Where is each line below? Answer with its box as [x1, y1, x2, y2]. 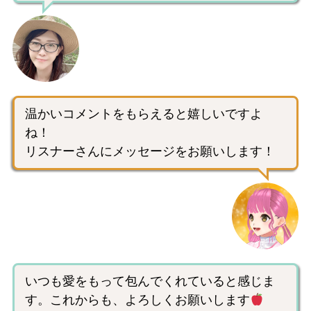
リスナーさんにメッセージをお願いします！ [25, 144, 275, 159]
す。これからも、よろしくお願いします [25, 293, 250, 308]
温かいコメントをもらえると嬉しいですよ [25, 107, 262, 121]
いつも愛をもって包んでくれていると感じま [25, 274, 275, 289]
